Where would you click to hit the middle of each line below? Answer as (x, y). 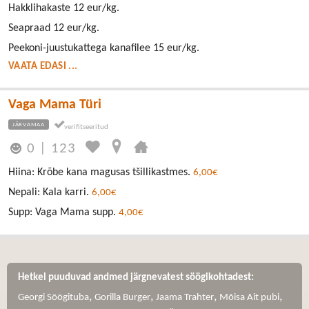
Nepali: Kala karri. (50, 192)
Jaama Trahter (185, 297)
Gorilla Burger (122, 297)
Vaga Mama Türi (55, 105)
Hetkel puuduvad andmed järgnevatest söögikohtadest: (136, 277)
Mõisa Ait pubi (249, 297)
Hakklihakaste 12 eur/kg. (64, 9)
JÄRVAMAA (29, 125)
